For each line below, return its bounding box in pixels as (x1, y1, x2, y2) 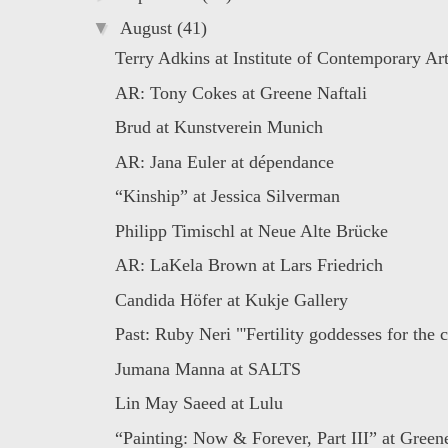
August (119, 18, 177, 39)
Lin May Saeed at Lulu (114, 393, 283, 414)
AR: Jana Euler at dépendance (114, 151, 334, 172)
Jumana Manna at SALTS (114, 358, 301, 379)
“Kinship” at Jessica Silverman (114, 186, 340, 207)
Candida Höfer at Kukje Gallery (114, 289, 348, 310)
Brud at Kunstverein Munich (114, 117, 323, 138)
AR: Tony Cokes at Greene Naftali (114, 82, 367, 103)
